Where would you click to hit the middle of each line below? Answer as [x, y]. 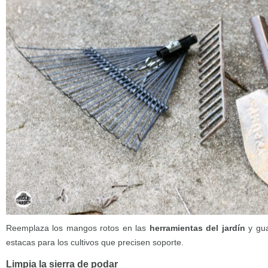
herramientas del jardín [199, 228]
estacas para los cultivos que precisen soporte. [95, 242]
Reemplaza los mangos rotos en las [78, 228]
